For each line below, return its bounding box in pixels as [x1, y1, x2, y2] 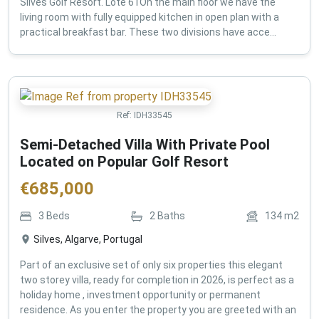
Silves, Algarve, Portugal [33, 234, 142, 246]
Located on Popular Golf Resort [20, 153, 229, 171]
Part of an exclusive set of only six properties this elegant [20, 259, 283, 271]
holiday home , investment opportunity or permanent [20, 289, 261, 301]
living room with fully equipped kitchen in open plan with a [20, 11, 279, 23]
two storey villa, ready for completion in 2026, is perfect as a [20, 274, 294, 286]
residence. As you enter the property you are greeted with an [20, 304, 296, 316]
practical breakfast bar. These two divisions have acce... [20, 26, 276, 38]
